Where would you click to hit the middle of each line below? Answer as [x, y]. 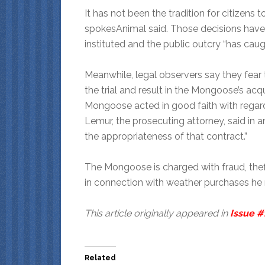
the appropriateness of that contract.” [166, 136]
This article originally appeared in [157, 213]
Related [100, 258]
